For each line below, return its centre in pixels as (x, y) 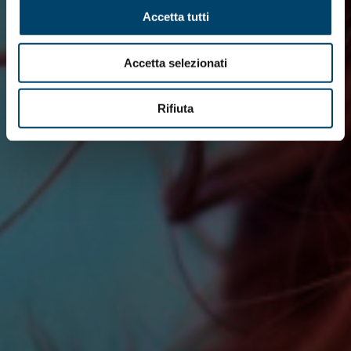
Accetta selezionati (175, 63)
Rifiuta (175, 108)
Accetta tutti (175, 16)
